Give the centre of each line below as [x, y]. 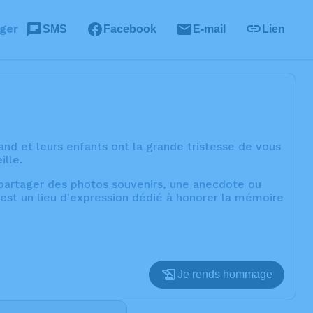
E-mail [209, 29]
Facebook [130, 29]
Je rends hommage [225, 274]
